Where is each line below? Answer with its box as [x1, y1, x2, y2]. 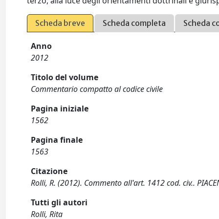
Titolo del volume [31, 72, 99, 83]
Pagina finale [31, 134, 83, 145]
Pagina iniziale [31, 103, 89, 114]
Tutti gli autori [31, 197, 88, 208]
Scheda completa [103, 18, 166, 28]
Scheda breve [35, 18, 86, 28]
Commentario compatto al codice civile [31, 84, 163, 94]
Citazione [31, 166, 68, 176]
